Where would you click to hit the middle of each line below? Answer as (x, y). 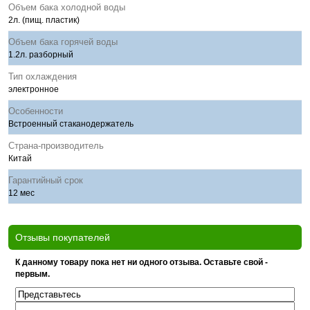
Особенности (36, 111)
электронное (34, 89)
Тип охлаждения (43, 76)
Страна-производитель (56, 146)
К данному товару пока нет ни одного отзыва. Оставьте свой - (142, 262)
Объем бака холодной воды (67, 7)
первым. (33, 274)
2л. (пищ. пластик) (44, 20)
